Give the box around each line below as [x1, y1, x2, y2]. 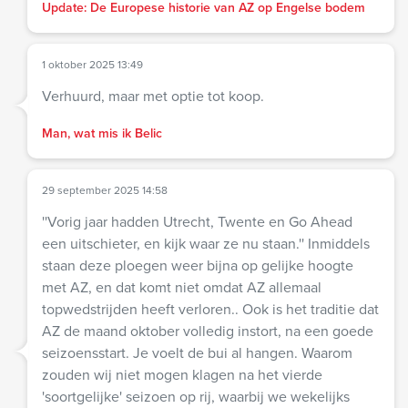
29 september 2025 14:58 [42, 181, 168, 199]
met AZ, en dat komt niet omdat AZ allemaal [42, 276, 321, 298]
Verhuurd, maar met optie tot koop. [42, 85, 264, 107]
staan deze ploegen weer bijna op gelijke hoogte [42, 254, 353, 276]
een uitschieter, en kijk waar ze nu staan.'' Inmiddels [42, 232, 370, 254]
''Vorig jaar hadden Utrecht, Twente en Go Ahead [42, 210, 352, 232]
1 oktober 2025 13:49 [42, 56, 143, 73]
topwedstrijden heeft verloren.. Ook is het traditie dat [42, 298, 379, 320]
